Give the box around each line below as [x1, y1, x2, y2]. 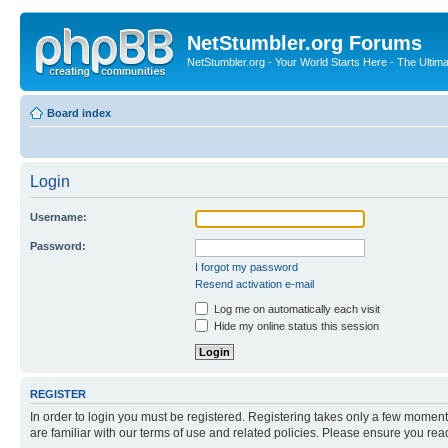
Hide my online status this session [211, 319, 379, 332]
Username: [30, 210, 87, 223]
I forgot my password [195, 260, 298, 273]
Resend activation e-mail [195, 277, 314, 290]
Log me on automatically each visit [211, 302, 380, 315]
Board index [47, 106, 111, 119]
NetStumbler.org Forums [187, 32, 422, 54]
